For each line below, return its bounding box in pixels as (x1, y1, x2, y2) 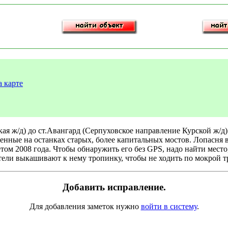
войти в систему (140, 202, 197, 211)
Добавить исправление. (62, 181, 166, 192)
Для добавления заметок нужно (29, 202, 141, 211)
